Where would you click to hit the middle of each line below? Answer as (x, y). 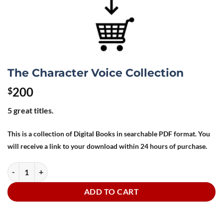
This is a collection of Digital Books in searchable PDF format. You (109, 134)
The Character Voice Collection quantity (69, 167)
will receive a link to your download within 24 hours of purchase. (107, 146)
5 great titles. (31, 110)
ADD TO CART (111, 191)
